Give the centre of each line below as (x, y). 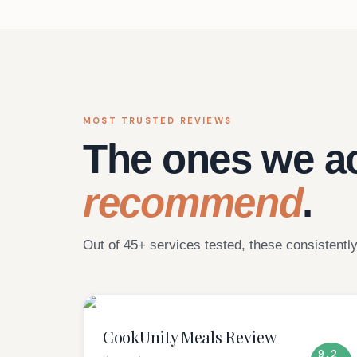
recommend (193, 202)
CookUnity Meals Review (189, 336)
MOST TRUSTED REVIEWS (157, 120)
